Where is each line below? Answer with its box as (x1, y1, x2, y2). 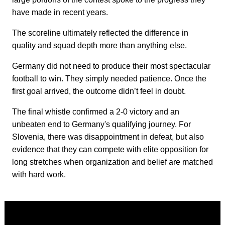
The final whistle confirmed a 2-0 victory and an (12, 107, 179, 117)
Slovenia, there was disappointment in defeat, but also (12, 133, 204, 142)
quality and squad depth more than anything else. (12, 41, 187, 50)
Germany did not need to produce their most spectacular (12, 62, 210, 71)
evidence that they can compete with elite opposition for (12, 145, 208, 154)
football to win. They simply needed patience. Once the (12, 74, 206, 83)
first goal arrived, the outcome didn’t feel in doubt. (12, 87, 186, 96)
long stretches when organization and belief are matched (12, 158, 213, 167)
